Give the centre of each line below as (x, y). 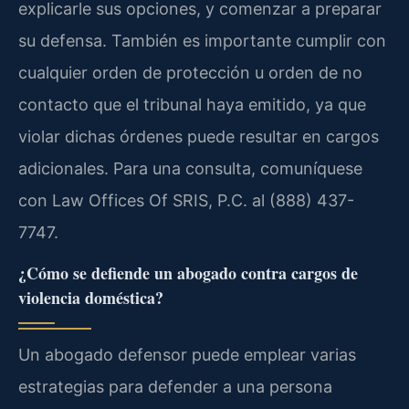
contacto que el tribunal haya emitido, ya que (192, 104)
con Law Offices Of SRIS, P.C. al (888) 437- (186, 200)
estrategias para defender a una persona (175, 387)
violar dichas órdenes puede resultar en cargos (199, 136)
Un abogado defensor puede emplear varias (187, 355)
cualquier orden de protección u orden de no (190, 72)
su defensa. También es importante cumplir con (202, 40)
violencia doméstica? (91, 298)
